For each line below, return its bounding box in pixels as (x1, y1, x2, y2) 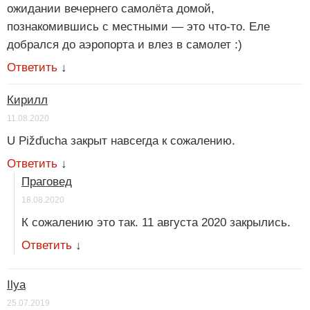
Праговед (21, 175, 72, 189)
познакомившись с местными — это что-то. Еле (7, 20, 270, 34)
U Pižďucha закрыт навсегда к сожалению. (7, 134, 235, 148)
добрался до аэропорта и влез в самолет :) (7, 38, 242, 52)
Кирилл (7, 93, 48, 107)
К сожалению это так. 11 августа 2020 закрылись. (21, 216, 291, 230)
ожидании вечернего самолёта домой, (7, 2, 215, 16)
